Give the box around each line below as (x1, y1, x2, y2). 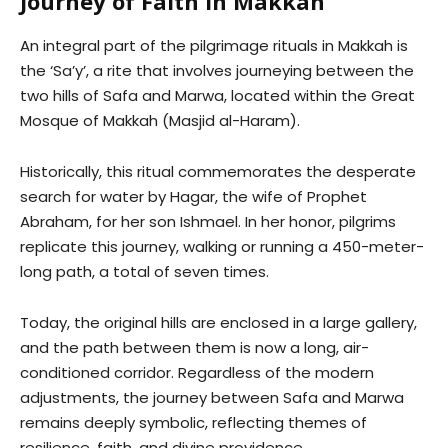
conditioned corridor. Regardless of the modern (20, 362, 374, 383)
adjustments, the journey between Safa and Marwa (20, 387, 404, 408)
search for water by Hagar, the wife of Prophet (20, 186, 367, 207)
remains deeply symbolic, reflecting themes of (20, 412, 367, 433)
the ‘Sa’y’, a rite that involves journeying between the (20, 60, 414, 81)
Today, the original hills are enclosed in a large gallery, (20, 312, 417, 333)
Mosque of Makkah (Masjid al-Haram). (20, 110, 300, 131)
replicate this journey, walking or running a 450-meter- (20, 236, 424, 257)
